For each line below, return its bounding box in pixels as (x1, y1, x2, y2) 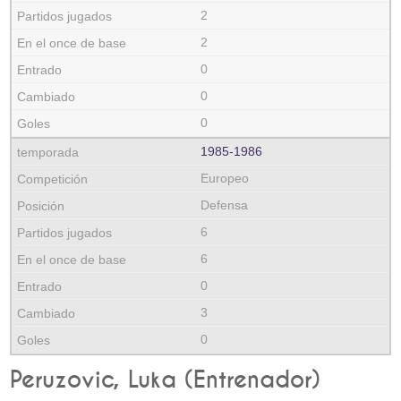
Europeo (200, 171, 249, 185)
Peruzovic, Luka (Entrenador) (10, 369, 321, 392)
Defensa (200, 198, 248, 212)
